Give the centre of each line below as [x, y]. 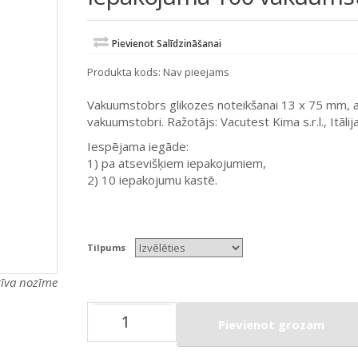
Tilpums [106, 248]
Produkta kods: [125, 72]
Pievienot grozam [271, 325]
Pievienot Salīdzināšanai [166, 44]
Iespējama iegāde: [137, 147]
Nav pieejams [196, 72]
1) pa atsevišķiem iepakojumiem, [176, 163]
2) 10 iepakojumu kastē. [152, 180]
